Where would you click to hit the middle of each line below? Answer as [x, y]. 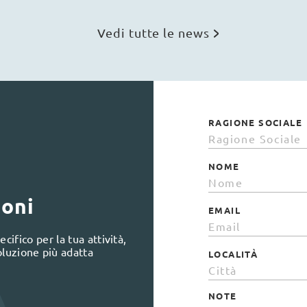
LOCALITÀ [233, 254]
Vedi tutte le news [153, 33]
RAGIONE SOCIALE [255, 123]
